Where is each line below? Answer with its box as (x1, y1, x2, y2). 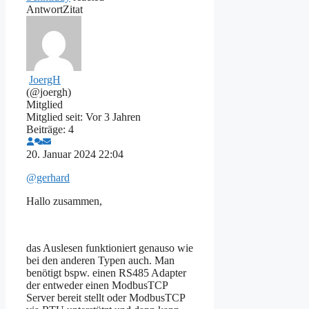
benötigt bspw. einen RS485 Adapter (26, 266, 186, 279)
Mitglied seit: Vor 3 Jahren (26, 110, 141, 123)
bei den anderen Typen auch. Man (26, 254, 175, 266)
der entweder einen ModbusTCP (26, 279, 168, 291)
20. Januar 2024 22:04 (26, 148, 123, 160)
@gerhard (26, 171, 70, 183)
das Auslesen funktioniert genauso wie (26, 241, 193, 254)
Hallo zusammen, (26, 195, 102, 207)
